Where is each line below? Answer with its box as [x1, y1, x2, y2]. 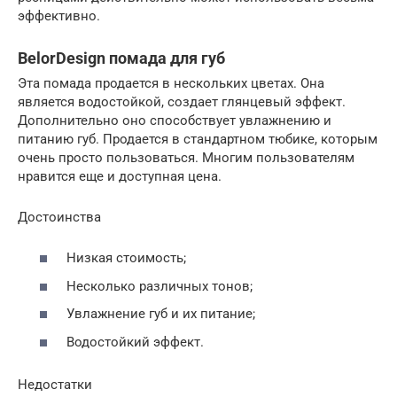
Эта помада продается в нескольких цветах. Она [18, 74, 324, 91]
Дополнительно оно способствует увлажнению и [18, 112, 331, 128]
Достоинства [18, 208, 101, 225]
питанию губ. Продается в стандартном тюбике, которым [18, 130, 378, 147]
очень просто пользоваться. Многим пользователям [18, 149, 354, 166]
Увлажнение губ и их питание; [66, 306, 255, 323]
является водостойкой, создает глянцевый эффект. [18, 93, 346, 110]
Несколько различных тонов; [66, 277, 253, 294]
